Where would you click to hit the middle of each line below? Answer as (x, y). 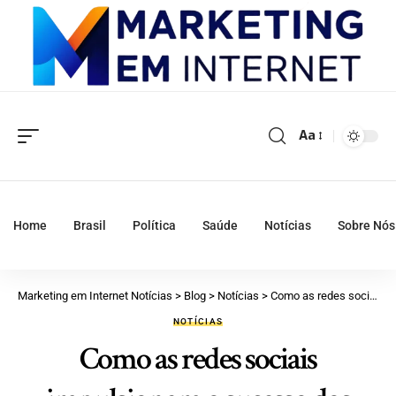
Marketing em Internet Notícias (95, 295)
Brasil (90, 225)
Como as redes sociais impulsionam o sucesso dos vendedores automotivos (320, 295)
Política (154, 225)
